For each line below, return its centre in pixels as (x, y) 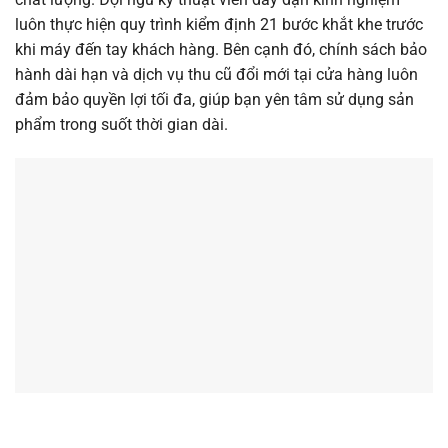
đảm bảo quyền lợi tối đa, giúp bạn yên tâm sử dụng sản (214, 100)
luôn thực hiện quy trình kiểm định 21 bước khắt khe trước (219, 25)
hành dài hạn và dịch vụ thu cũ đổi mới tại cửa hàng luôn (216, 75)
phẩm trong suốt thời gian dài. (121, 125)
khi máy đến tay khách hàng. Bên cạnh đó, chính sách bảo (221, 50)
